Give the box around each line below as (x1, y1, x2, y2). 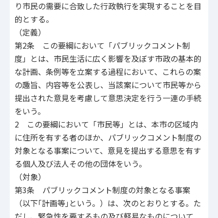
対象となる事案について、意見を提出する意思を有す (15, 145, 201, 157)
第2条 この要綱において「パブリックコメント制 (15, 39, 190, 52)
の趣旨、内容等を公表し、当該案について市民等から (15, 79, 201, 91)
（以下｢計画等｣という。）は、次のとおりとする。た (15, 197, 201, 209)
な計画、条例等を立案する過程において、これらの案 (15, 66, 201, 78)
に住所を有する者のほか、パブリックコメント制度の (15, 131, 201, 144)
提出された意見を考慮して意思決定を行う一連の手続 (15, 92, 201, 104)
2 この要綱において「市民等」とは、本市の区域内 (15, 118, 198, 130)
